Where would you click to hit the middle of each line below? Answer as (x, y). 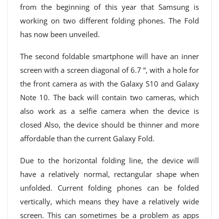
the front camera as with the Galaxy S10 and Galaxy (109, 84)
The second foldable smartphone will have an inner (109, 56)
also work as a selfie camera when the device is (109, 111)
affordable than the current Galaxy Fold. (87, 138)
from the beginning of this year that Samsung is (109, 7)
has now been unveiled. (60, 34)
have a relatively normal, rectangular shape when (109, 174)
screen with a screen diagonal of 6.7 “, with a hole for (109, 70)
